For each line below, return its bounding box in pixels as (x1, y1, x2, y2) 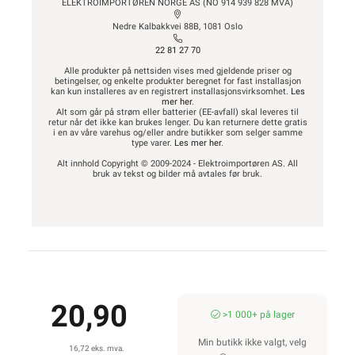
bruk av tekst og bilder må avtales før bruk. (93, 169, 262, 179)
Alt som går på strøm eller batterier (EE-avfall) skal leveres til (56, 107, 299, 117)
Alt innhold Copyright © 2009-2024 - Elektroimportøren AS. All (57, 158, 298, 169)
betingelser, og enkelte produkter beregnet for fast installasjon (54, 76, 301, 86)
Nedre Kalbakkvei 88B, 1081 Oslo (113, 21, 242, 32)
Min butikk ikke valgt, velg (198, 337, 307, 348)
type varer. (132, 138, 174, 148)
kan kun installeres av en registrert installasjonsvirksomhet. (50, 86, 291, 97)
